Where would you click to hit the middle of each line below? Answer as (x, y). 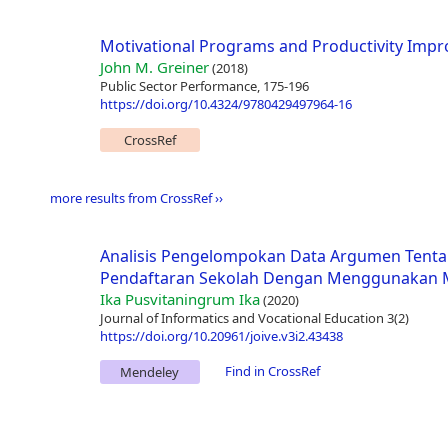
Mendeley (149, 372)
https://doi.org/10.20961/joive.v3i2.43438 (221, 336)
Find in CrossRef (272, 371)
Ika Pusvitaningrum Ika (179, 299)
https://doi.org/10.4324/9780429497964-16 (225, 104)
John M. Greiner (154, 67)
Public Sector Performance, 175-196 (204, 86)
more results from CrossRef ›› (136, 198)
